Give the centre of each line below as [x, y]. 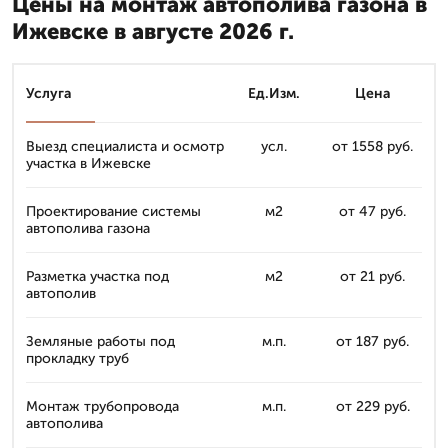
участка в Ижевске [88, 163]
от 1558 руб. [372, 146]
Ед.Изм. [273, 93]
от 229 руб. [372, 406]
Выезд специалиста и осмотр [125, 146]
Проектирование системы [113, 211]
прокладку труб [77, 358]
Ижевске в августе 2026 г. [153, 31]
